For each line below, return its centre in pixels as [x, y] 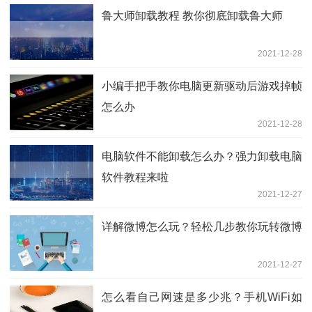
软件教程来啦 [135, 177]
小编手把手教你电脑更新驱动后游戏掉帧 [202, 86]
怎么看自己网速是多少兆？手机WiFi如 [202, 297]
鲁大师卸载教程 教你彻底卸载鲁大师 [192, 15]
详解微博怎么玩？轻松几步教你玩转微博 [202, 226]
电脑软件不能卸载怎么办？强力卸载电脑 [202, 156]
